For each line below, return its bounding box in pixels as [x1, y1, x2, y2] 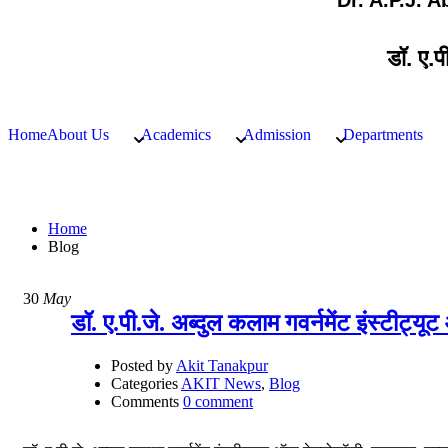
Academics [141, 126, 211, 144]
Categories [111, 374, 178, 392]
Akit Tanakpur [176, 356, 268, 374]
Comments [111, 392, 179, 410]
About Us [47, 126, 109, 144]
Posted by [111, 356, 173, 374]
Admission [243, 126, 311, 144]
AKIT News [181, 374, 261, 392]
